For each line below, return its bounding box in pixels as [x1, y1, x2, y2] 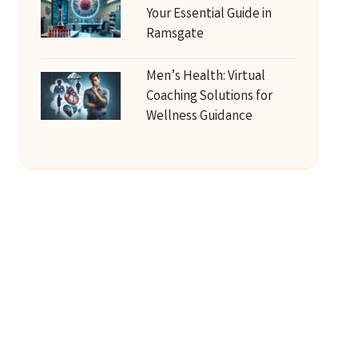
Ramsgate [145, 25, 204, 45]
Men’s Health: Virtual [145, 67, 265, 87]
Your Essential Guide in [145, 5, 272, 25]
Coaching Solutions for [145, 87, 272, 107]
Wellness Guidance [145, 107, 253, 127]
